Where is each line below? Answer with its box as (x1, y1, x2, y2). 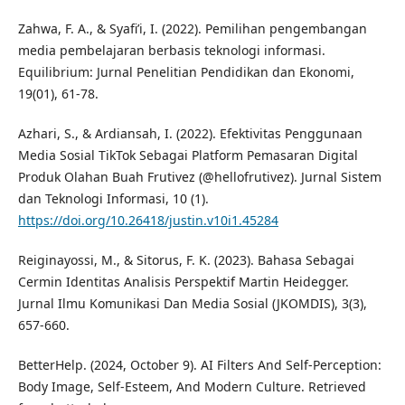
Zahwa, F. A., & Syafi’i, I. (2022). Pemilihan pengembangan (17, 20, 367, 38)
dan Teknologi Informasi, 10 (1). (17, 190, 209, 208)
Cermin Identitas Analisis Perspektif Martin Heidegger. (17, 273, 349, 291)
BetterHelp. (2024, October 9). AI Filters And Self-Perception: (17, 356, 381, 374)
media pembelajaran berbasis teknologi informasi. (17, 42, 325, 60)
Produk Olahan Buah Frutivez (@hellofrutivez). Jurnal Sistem (17, 168, 381, 186)
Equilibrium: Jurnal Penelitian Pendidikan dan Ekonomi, (17, 63, 354, 81)
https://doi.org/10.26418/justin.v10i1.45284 (17, 212, 278, 230)
